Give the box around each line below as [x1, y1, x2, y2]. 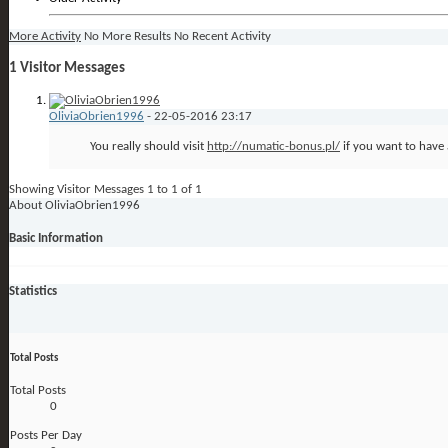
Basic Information [9, 232, 103, 246]
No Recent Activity [174, 29, 271, 43]
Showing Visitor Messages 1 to [9, 183, 171, 197]
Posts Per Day [10, 429, 82, 443]
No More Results [84, 29, 171, 43]
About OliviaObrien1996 [9, 199, 140, 213]
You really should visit [90, 140, 207, 154]
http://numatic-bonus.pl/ [207, 140, 340, 154]
